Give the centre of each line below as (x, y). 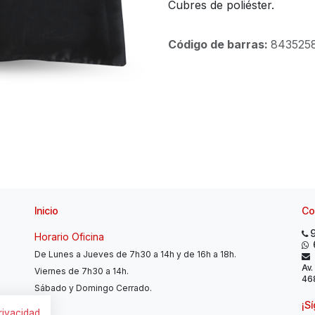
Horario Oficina (71, 237)
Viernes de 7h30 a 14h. (83, 271)
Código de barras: (219, 44)
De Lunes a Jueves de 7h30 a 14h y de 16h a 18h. (135, 254)
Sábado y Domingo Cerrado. (94, 288)
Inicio (46, 211)
